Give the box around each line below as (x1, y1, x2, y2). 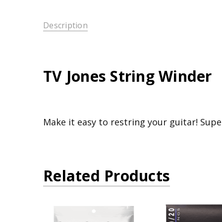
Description (43, 20, 88, 31)
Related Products (43, 165, 170, 186)
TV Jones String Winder (43, 65, 212, 86)
